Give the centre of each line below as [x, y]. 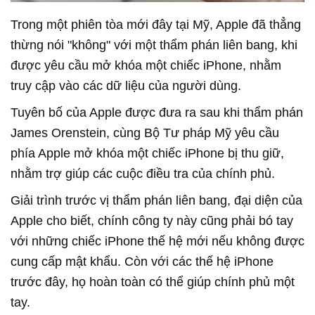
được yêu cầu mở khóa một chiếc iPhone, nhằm [146, 65]
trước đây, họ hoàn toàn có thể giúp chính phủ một [153, 282]
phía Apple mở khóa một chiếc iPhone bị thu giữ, [147, 153]
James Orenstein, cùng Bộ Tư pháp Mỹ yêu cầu [145, 133]
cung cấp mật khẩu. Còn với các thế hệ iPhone [142, 261]
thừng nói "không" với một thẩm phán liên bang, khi [154, 45]
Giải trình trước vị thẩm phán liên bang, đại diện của [156, 200]
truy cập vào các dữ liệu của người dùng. [126, 85]
